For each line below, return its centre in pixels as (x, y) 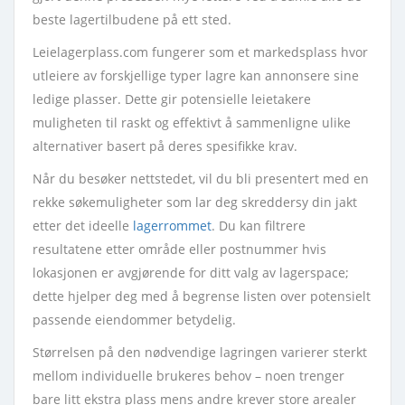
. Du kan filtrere (259, 226)
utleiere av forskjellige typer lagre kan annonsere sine (196, 75)
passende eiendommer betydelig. (134, 320)
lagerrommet (172, 226)
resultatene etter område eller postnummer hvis (179, 249)
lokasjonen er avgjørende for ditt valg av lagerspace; (191, 273)
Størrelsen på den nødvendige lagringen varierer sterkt (200, 352)
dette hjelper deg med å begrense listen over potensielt (202, 296)
